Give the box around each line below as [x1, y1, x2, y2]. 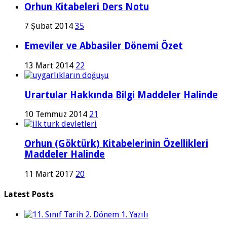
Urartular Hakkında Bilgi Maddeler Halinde [24, 89, 218, 100]
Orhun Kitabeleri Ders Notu [24, 1, 149, 12]
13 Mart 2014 [24, 60, 73, 70]
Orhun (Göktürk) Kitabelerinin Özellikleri [24, 138, 208, 149]
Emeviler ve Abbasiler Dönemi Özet [24, 41, 183, 52]
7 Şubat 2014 [24, 21, 73, 31]
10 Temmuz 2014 [24, 109, 87, 120]
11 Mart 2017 [24, 169, 73, 179]
